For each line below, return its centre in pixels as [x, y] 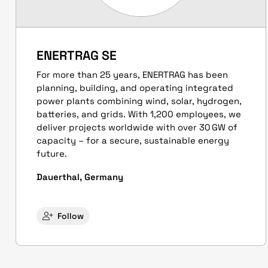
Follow [71, 216]
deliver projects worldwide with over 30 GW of [137, 127]
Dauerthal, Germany [80, 176]
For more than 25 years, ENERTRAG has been [132, 74]
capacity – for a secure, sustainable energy [133, 140]
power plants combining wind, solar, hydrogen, [139, 100]
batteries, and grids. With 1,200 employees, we [139, 114]
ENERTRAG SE [77, 56]
